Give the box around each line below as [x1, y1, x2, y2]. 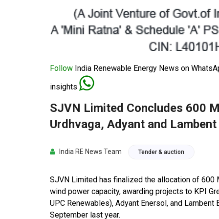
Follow [50, 64, 73, 73]
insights [50, 82, 79, 92]
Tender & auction [138, 149, 184, 156]
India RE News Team [58, 148, 122, 156]
